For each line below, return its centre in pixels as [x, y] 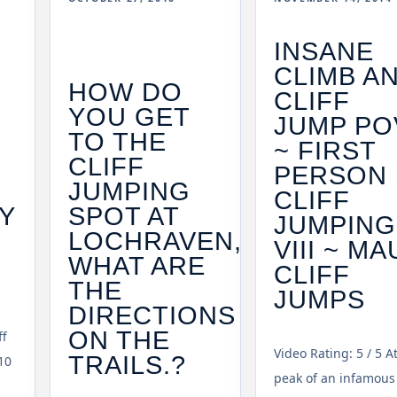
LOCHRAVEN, [156, 241]
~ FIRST [325, 150]
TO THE [118, 142]
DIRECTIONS [152, 316]
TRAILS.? [128, 366]
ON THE [120, 341]
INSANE [324, 51]
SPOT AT [124, 217]
